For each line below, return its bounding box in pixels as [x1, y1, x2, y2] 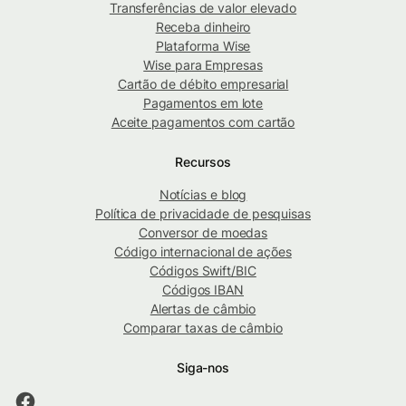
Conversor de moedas [138, 224, 268, 240]
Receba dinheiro [155, 18, 251, 34]
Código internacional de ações [114, 243, 292, 259]
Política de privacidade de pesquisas [95, 205, 311, 221]
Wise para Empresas [143, 56, 263, 72]
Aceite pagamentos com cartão [111, 113, 295, 130]
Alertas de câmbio [150, 300, 256, 316]
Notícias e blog [159, 186, 247, 202]
